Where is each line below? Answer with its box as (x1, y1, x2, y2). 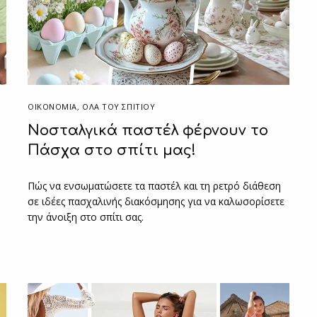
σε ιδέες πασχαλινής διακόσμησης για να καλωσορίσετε (28, 194, 285, 208)
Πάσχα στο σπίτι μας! (28, 142, 196, 158)
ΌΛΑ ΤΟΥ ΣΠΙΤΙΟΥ (82, 100, 156, 112)
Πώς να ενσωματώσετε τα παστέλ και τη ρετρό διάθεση (28, 178, 282, 192)
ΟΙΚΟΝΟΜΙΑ (28, 100, 77, 112)
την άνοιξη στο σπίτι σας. (28, 209, 144, 224)
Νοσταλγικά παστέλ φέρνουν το (28, 122, 268, 139)
